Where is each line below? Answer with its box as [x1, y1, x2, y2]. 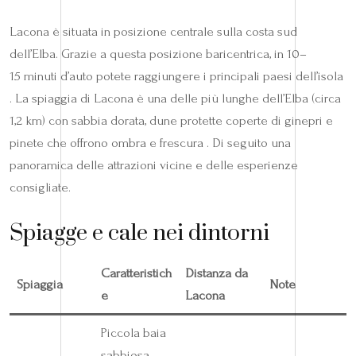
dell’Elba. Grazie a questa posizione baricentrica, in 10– [10, 45, 307, 61]
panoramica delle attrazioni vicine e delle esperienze [10, 157, 298, 172]
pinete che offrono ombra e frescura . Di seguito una [10, 134, 291, 150]
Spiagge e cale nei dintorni [10, 219, 269, 247]
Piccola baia [100, 324, 166, 340]
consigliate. [10, 179, 71, 195]
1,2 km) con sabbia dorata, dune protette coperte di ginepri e [10, 112, 333, 128]
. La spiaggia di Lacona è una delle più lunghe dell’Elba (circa [10, 90, 341, 106]
